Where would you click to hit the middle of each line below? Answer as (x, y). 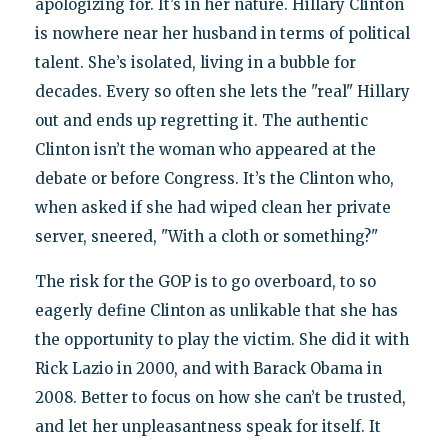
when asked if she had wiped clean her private (212, 208)
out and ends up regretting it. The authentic (201, 121)
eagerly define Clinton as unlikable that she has (216, 311)
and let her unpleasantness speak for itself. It (207, 427)
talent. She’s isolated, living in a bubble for (195, 63)
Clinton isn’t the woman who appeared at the (205, 150)
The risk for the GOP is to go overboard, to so (205, 282)
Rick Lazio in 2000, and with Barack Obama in (208, 369)
